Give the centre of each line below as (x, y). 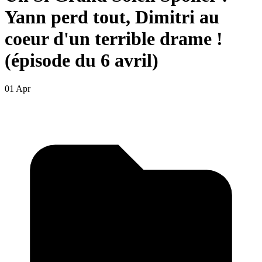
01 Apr (18, 89)
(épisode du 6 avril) (82, 60)
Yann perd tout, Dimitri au (112, 17)
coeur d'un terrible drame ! (114, 38)
